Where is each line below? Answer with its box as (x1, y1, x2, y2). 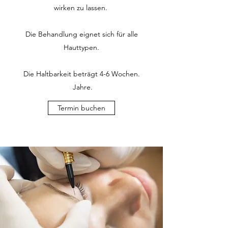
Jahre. (70, 82, 93, 92)
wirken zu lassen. (53, 3, 109, 12)
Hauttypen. (64, 43, 99, 52)
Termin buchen (58, 103, 105, 112)
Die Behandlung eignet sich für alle (25, 30, 138, 39)
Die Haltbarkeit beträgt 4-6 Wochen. (23, 69, 140, 78)
